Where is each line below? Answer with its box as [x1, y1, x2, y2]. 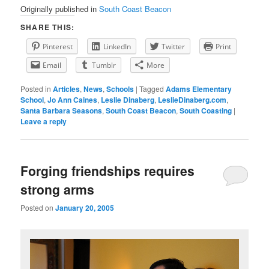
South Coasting [180, 104, 232, 116]
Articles [53, 83, 80, 94]
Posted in [20, 83, 52, 94]
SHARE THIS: [20, 21, 75, 32]
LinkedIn [103, 41, 131, 52]
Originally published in [20, 2, 100, 14]
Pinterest [43, 41, 73, 52]
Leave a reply [20, 115, 67, 127]
